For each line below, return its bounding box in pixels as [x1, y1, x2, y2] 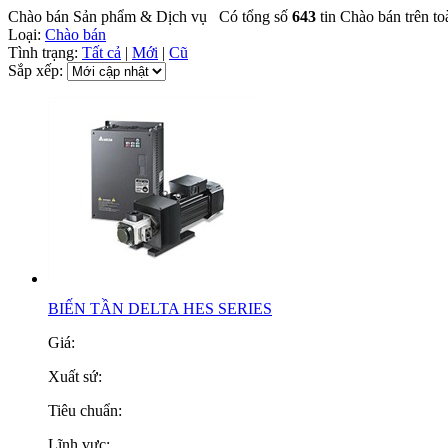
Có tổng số [219, 8, 292, 25]
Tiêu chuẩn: [48, 402, 122, 419]
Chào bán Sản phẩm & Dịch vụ [8, 8, 219, 25]
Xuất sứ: [48, 368, 102, 385]
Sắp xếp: [8, 62, 67, 79]
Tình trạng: [8, 44, 82, 61]
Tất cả [82, 44, 121, 61]
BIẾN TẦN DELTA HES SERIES [48, 300, 272, 317]
